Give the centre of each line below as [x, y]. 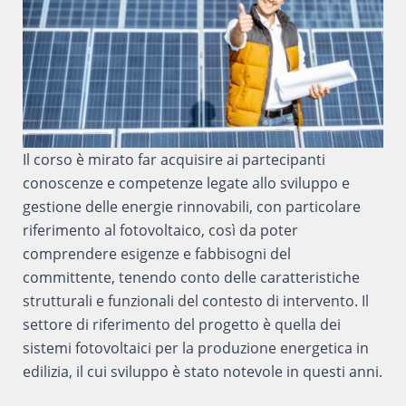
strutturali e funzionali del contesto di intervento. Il [195, 301]
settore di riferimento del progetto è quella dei [181, 324]
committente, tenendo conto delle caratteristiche [191, 277]
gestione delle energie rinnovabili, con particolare [191, 207]
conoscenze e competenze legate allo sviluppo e [186, 183]
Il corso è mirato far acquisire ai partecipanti [174, 159]
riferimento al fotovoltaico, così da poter [160, 230]
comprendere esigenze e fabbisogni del [156, 254]
